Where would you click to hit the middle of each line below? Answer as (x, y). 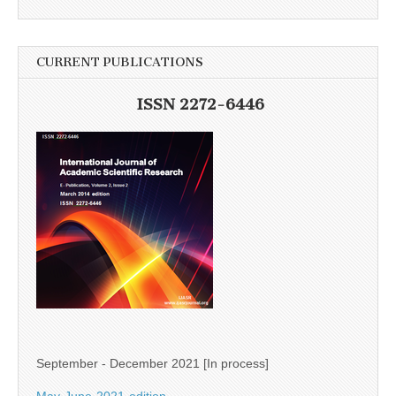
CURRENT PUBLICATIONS (120, 63)
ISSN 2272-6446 (200, 105)
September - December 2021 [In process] (152, 363)
